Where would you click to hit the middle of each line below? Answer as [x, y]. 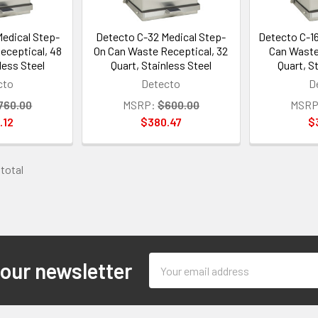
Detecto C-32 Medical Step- [161, 37]
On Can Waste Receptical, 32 [161, 51]
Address [168, 278]
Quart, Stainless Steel [161, 65]
